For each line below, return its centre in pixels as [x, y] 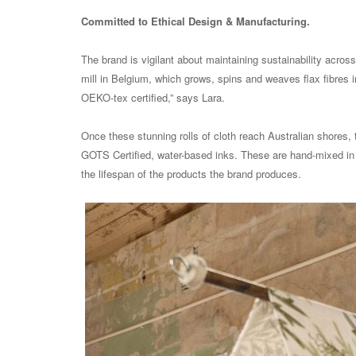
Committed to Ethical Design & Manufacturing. [195, 21]
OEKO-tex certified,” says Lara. [153, 98]
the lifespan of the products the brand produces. [191, 174]
